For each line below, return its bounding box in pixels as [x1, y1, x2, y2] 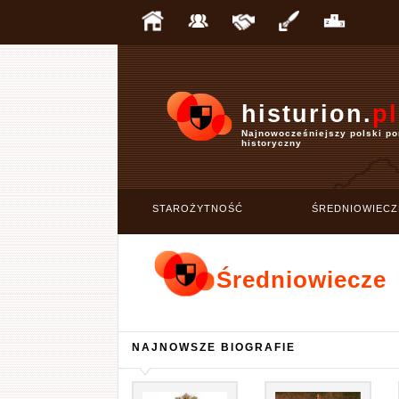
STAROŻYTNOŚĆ [152, 203, 243, 214]
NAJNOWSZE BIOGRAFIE [131, 341, 296, 353]
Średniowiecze [216, 266, 387, 293]
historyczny [241, 138, 302, 148]
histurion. [241, 101, 372, 127]
